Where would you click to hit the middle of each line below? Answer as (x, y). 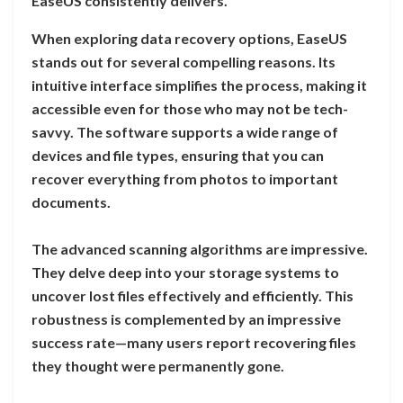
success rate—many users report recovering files (194, 343)
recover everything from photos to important (185, 179)
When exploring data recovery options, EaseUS (189, 39)
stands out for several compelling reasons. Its (184, 62)
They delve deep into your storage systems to (185, 273)
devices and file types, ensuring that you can (178, 156)
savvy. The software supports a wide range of (185, 132)
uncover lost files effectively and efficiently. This (193, 296)
